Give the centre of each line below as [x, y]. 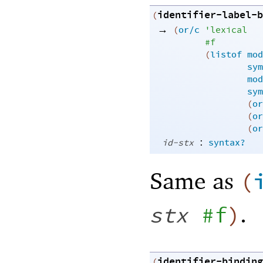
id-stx [178, 143]
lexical [229, 31]
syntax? [227, 143]
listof [226, 55]
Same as [195, 180]
